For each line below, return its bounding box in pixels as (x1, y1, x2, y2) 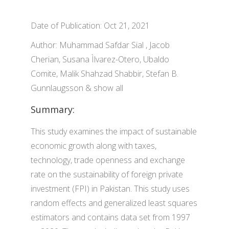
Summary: (31, 103, 75, 116)
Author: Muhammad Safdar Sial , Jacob (31, 39, 170, 51)
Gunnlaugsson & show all (31, 82, 123, 94)
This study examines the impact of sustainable (31, 126, 197, 137)
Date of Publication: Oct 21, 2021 (31, 20, 150, 31)
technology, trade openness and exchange (31, 154, 185, 166)
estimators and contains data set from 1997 (31, 212, 190, 223)
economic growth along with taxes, (31, 140, 156, 151)
